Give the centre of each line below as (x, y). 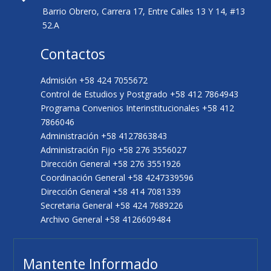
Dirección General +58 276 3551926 (111, 163)
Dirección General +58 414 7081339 (111, 191)
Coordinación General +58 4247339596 (117, 177)
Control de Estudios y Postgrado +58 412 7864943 (140, 94)
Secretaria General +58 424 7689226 (112, 205)
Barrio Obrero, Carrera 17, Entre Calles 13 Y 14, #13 (143, 11)
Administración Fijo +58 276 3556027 (114, 149)
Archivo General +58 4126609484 (106, 219)
